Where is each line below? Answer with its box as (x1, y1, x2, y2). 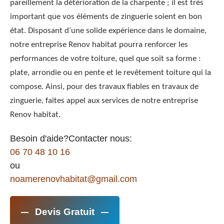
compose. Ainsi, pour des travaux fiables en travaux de (10, 82, 198, 91)
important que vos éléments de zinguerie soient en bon (10, 12, 202, 21)
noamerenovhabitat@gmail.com (10, 174, 137, 184)
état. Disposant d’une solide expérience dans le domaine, (10, 26, 206, 35)
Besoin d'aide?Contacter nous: (10, 133, 132, 144)
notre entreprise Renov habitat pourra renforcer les (10, 40, 188, 49)
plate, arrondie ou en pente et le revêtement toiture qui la (10, 68, 211, 77)
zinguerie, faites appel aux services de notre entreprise (10, 96, 198, 105)
